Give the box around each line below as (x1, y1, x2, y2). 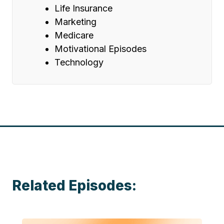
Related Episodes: (12, 177, 136, 194)
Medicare (54, 30, 93, 41)
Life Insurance (54, 3, 112, 14)
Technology (54, 57, 103, 68)
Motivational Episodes (54, 43, 146, 54)
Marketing (54, 16, 96, 27)
